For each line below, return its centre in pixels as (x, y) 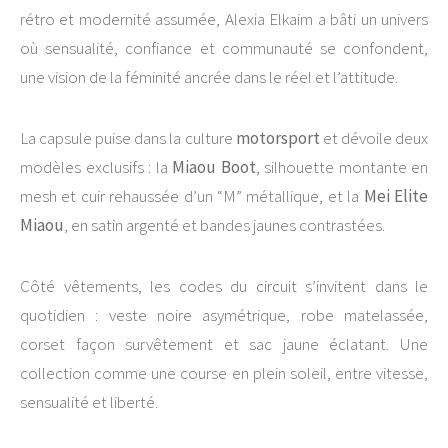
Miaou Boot (214, 167)
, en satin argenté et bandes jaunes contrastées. (224, 225)
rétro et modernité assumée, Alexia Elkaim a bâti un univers (224, 19)
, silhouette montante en (341, 167)
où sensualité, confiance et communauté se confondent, (224, 48)
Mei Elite (396, 196)
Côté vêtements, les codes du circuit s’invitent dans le (224, 286)
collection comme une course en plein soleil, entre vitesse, (224, 373)
